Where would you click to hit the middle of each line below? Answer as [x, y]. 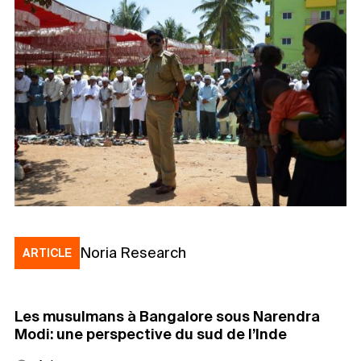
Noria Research [133, 253]
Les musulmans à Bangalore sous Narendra [167, 317]
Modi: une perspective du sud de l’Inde [151, 334]
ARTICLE [47, 253]
